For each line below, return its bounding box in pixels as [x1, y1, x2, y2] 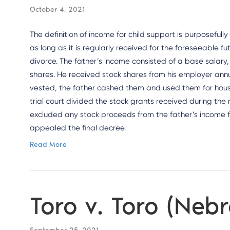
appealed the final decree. [30, 123, 128, 132]
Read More [30, 140, 67, 149]
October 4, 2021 [30, 5, 85, 14]
